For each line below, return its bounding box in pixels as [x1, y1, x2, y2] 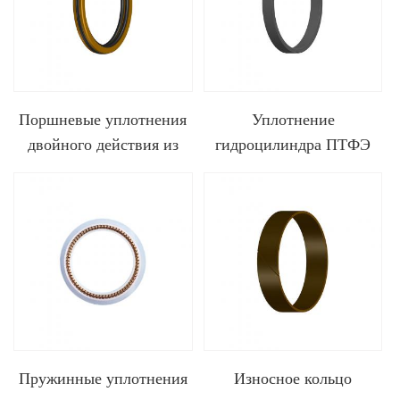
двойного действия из [27, 134, 179, 155]
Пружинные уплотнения [18, 368, 187, 389]
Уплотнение [251, 109, 335, 130]
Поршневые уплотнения [19, 109, 187, 130]
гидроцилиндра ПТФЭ [215, 134, 371, 155]
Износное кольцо [234, 368, 353, 389]
